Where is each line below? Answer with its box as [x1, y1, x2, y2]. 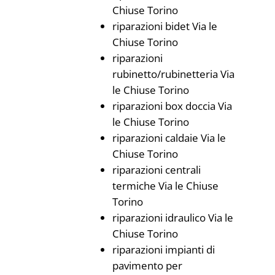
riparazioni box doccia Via [112, 99, 232, 113]
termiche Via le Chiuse [112, 179, 219, 193]
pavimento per [112, 258, 182, 273]
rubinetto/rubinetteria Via [112, 67, 234, 81]
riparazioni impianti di [112, 242, 215, 257]
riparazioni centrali [112, 163, 201, 177]
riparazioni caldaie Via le [112, 131, 226, 145]
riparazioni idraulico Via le [112, 211, 233, 225]
